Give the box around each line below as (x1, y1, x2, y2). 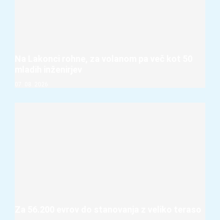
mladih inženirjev (15, 64, 82, 75)
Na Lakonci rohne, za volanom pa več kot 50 (15, 53, 192, 64)
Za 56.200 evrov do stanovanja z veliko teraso (15, 204, 201, 215)
